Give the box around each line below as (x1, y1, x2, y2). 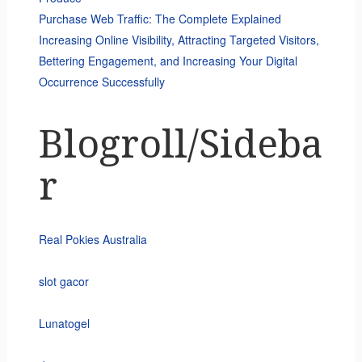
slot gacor (38, 273, 89, 290)
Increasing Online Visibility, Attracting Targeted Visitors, (38, 32, 319, 48)
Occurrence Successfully (38, 74, 165, 90)
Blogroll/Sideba (38, 121, 323, 168)
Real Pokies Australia (38, 231, 147, 248)
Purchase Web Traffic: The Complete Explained (38, 11, 281, 27)
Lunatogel (38, 315, 90, 332)
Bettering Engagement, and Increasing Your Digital (38, 53, 297, 69)
